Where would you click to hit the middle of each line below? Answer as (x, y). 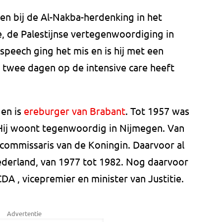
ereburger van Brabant (75, 111)
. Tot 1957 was (157, 111)
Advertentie (24, 214)
